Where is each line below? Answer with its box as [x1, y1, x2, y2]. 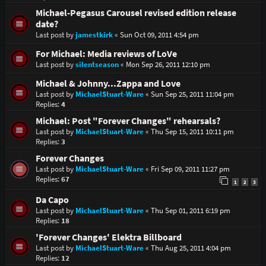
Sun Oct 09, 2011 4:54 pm [119, 29, 199, 40]
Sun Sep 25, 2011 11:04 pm [150, 88, 234, 99]
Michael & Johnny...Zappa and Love [35, 77, 180, 89]
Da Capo [35, 194, 69, 205]
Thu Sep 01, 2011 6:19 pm [150, 205, 230, 216]
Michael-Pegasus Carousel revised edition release [35, 7, 236, 18]
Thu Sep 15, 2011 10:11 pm [150, 126, 234, 137]
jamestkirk [75, 29, 113, 40]
